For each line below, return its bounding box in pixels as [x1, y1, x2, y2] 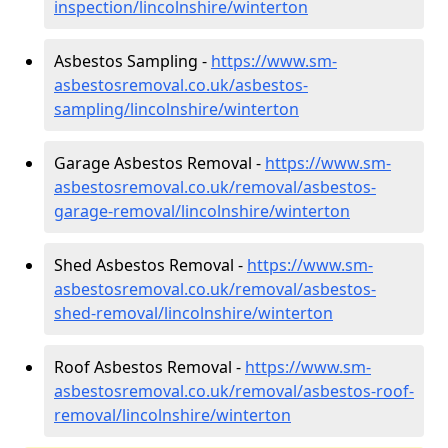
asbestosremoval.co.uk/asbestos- [54, 73, 308, 96]
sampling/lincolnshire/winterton [54, 97, 299, 120]
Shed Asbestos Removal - [54, 253, 247, 276]
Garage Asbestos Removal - [54, 151, 265, 174]
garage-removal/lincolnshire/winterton [54, 199, 350, 222]
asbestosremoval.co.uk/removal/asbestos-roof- [54, 379, 414, 402]
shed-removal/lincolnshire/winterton [54, 301, 333, 324]
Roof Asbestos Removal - [54, 355, 245, 378]
